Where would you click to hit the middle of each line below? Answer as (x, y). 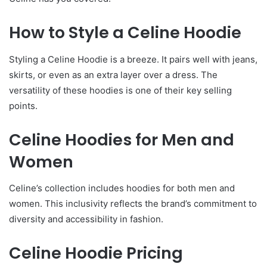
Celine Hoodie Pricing (96, 253)
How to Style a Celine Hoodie (125, 32)
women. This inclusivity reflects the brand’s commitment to (133, 204)
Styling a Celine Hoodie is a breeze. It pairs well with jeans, (133, 59)
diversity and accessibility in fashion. (86, 219)
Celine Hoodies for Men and (122, 139)
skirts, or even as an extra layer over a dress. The (113, 74)
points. (23, 105)
